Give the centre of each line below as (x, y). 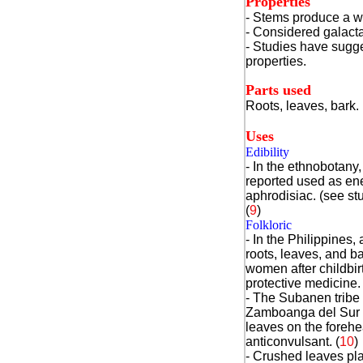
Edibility (267, 152)
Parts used (278, 90)
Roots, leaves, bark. (302, 106)
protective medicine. (303, 283)
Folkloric (268, 225)
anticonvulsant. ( (292, 342)
